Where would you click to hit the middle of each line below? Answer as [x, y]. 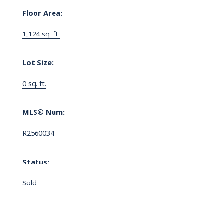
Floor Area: [42, 13]
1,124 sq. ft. [41, 34]
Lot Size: [38, 63]
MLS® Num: [43, 112]
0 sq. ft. [34, 83]
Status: [36, 162]
